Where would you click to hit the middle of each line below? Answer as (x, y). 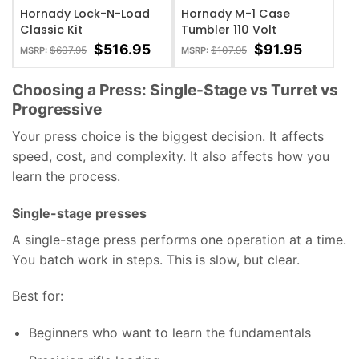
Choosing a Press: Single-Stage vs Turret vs (175, 90)
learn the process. (66, 176)
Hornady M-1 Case (236, 14)
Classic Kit (51, 30)
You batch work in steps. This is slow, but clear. (156, 259)
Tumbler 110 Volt (229, 30)
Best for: (38, 296)
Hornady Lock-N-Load (85, 14)
